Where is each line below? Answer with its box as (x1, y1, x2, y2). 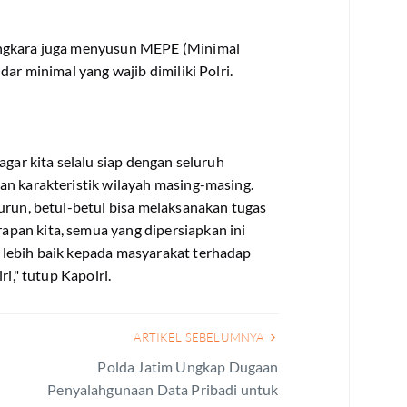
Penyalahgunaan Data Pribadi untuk (47, 381, 279, 398)
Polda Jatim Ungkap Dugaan (97, 358, 279, 375)
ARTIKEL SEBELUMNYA (134, 330, 267, 344)
